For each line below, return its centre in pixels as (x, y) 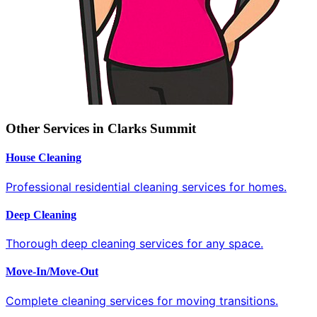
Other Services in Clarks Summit (101, 129)
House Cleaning (44, 158)
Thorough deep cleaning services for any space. (134, 244)
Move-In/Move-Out (52, 272)
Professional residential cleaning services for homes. (146, 186)
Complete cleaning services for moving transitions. (142, 300)
